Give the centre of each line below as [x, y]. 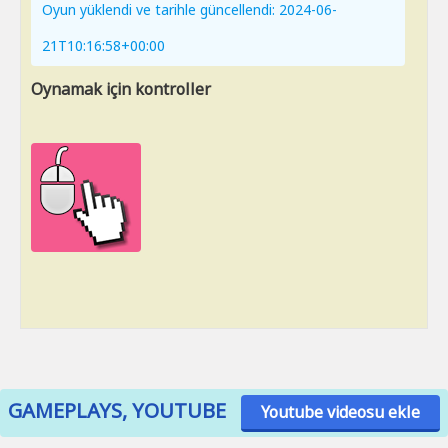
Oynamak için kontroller [121, 89]
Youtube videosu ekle [340, 412]
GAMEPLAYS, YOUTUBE [117, 410]
